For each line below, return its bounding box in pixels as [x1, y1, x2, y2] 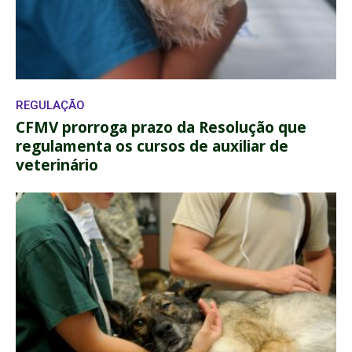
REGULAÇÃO [16, 97, 85, 112]
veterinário [16, 154, 98, 175]
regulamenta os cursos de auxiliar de [16, 135, 288, 156]
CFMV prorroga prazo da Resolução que [16, 116, 306, 137]
